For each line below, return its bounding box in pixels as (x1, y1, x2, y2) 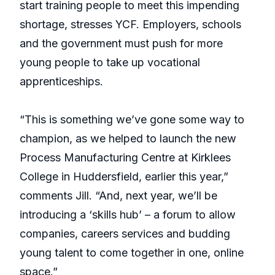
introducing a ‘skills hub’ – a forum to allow (20, 208, 236, 222)
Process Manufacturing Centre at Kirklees (20, 151, 231, 165)
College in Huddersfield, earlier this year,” (20, 170, 228, 184)
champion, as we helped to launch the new (20, 132, 236, 145)
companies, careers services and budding (20, 227, 230, 241)
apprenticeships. (20, 75, 103, 88)
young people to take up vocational (20, 56, 200, 69)
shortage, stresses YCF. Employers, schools (20, 18, 241, 31)
